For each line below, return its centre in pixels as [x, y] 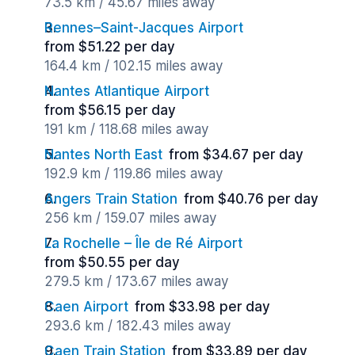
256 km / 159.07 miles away [130, 218]
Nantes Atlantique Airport [127, 91]
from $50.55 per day [112, 262]
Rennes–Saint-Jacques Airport [144, 28]
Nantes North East [103, 155]
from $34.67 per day [236, 155]
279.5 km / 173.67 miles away [136, 281]
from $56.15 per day [110, 110]
